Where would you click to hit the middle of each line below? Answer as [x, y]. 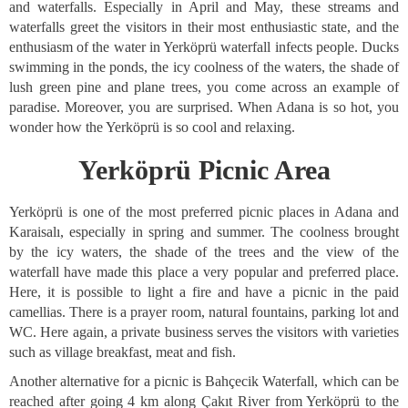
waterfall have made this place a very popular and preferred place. [204, 272]
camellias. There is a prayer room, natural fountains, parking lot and [204, 312]
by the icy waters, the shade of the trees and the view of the [204, 252]
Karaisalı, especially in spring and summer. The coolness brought [204, 232]
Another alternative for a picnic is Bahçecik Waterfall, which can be [204, 381]
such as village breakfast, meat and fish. [122, 352]
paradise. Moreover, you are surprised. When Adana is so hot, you [204, 107]
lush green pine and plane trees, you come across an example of [204, 87]
